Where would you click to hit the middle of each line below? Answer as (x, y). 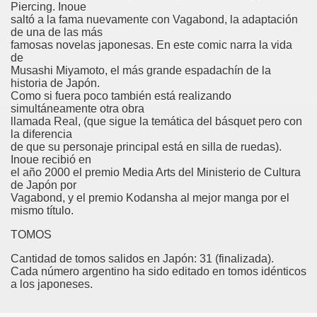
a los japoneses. (52, 284)
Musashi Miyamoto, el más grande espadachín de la (141, 70)
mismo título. (42, 211)
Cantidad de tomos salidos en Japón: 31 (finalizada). (142, 259)
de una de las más (57, 32)
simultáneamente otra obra (77, 109)
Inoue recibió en (51, 160)
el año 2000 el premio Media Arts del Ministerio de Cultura (156, 172)
